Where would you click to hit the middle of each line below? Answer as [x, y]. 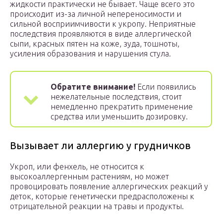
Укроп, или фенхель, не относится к [77, 167]
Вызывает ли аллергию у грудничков [100, 146]
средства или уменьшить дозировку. [119, 117]
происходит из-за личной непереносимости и [96, 14]
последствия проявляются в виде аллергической [101, 34]
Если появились [166, 87]
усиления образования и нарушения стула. [90, 54]
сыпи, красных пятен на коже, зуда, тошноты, [95, 44]
